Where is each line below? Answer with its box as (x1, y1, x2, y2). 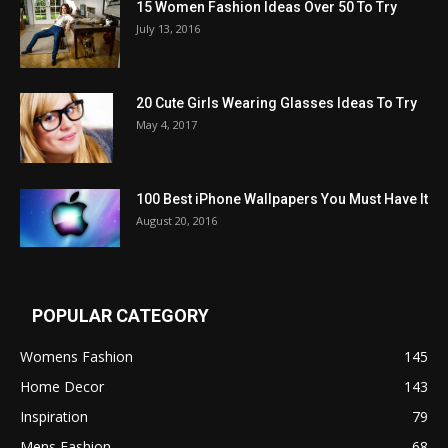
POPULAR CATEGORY (32, 304, 209, 326)
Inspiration (20, 406, 88, 426)
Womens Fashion (20, 346, 133, 366)
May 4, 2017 (136, 116, 197, 132)
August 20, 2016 (136, 212, 217, 228)
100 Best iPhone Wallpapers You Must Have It (136, 190, 428, 207)
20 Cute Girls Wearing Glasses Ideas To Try (136, 94, 417, 111)
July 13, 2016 (136, 20, 200, 36)
